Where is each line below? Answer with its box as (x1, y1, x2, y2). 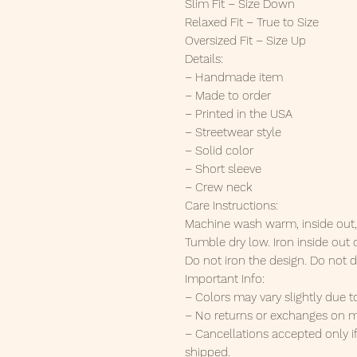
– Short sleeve (185, 162, 261, 177)
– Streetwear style (185, 125, 281, 140)
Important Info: (185, 272, 265, 287)
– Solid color (185, 143, 253, 159)
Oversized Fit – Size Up (185, 33, 306, 49)
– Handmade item (185, 70, 283, 85)
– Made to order (185, 88, 271, 104)
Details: (185, 52, 223, 67)
